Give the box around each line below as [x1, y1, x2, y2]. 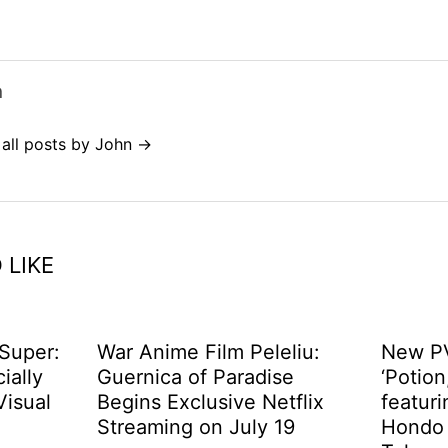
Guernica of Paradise [97, 364, 295, 389]
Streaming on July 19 [97, 414, 296, 439]
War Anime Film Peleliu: [97, 339, 321, 364]
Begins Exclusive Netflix [97, 389, 325, 414]
